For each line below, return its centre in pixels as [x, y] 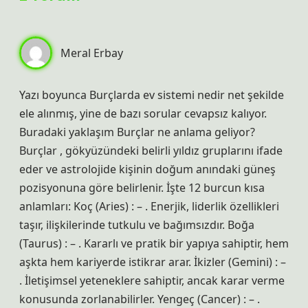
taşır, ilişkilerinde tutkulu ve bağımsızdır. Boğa [137, 225]
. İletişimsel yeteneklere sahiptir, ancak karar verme [152, 280]
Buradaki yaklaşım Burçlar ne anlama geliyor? [137, 132]
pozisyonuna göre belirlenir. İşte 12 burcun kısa [142, 188]
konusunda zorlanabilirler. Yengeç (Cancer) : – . [140, 299]
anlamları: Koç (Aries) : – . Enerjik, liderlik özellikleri [149, 206]
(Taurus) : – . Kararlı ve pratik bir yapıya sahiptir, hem [154, 243]
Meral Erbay [92, 53]
